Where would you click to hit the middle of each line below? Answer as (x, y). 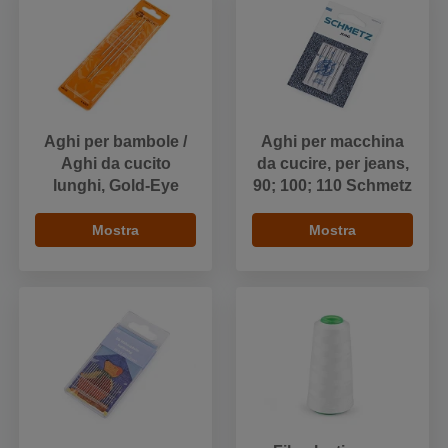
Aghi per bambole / (115, 142)
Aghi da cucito (115, 164)
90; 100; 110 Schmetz (332, 186)
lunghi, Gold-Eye (115, 186)
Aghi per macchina (332, 142)
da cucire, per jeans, (332, 164)
